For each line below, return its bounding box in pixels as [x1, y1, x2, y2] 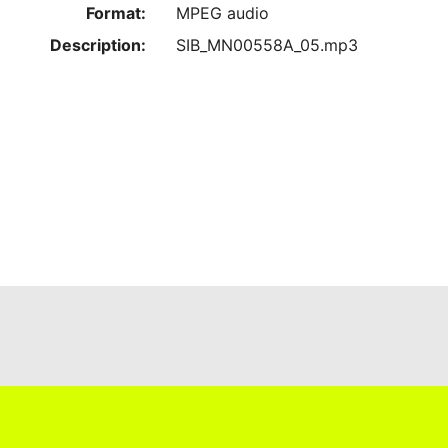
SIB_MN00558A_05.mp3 [175, 35, 358, 56]
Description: [49, 35, 146, 56]
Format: [85, 3, 146, 24]
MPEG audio [175, 3, 269, 24]
